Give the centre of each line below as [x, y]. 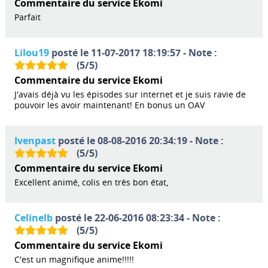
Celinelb [33, 217]
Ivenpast [35, 140]
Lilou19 [31, 52]
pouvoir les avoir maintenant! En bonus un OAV [109, 105]
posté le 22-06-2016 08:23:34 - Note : [136, 217]
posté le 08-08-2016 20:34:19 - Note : [139, 140]
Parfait [27, 17]
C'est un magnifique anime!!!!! [74, 259]
